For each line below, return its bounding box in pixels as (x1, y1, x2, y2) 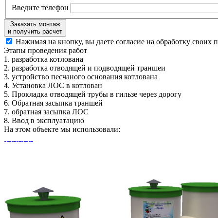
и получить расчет (8, 28, 62, 35)
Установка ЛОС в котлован (10, 81, 102, 90)
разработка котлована (10, 55, 83, 63)
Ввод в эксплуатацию (10, 116, 84, 125)
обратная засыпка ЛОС (10, 108, 89, 116)
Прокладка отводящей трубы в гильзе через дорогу (10, 90, 182, 98)
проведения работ (26, 46, 87, 54)
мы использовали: (58, 125, 120, 133)
